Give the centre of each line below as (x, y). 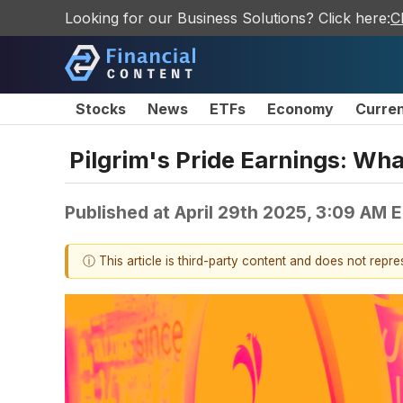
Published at (120, 212)
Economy (300, 109)
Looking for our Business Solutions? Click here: (228, 18)
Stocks (101, 109)
